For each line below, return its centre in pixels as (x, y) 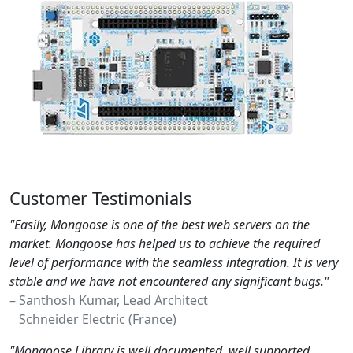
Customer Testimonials (100, 199)
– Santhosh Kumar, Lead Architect (109, 301)
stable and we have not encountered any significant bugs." (169, 282)
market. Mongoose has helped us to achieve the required (165, 244)
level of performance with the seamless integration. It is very (174, 263)
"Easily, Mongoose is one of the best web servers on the (160, 225)
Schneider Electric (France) (93, 320)
